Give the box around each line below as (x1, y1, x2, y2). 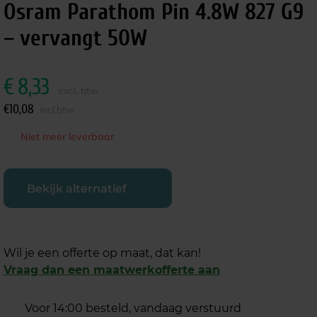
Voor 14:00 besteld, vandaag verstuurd (24, 301, 241, 315)
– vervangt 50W (3, 25, 147, 51)
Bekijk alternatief (26, 181, 127, 195)
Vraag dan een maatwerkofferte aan (3, 263, 220, 277)
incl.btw (39, 103, 74, 116)
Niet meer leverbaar (20, 130, 114, 143)
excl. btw (57, 84, 98, 97)
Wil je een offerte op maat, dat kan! (3, 246, 201, 260)
